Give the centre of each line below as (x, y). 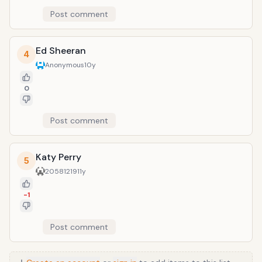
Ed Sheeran (61, 51)
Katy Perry (58, 157)
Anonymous (65, 65)
